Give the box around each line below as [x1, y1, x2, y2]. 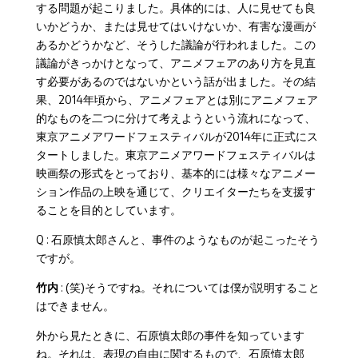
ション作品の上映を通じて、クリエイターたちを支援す [35, 184, 316, 198]
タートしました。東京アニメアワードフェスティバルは [35, 147, 316, 161]
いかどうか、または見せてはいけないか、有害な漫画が [35, 18, 316, 33]
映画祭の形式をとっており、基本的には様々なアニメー [35, 165, 316, 180]
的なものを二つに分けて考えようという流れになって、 [35, 110, 316, 125]
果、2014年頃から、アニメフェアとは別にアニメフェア [35, 92, 318, 106]
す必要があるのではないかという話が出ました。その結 [35, 74, 316, 88]
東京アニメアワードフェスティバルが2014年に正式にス [35, 129, 318, 143]
